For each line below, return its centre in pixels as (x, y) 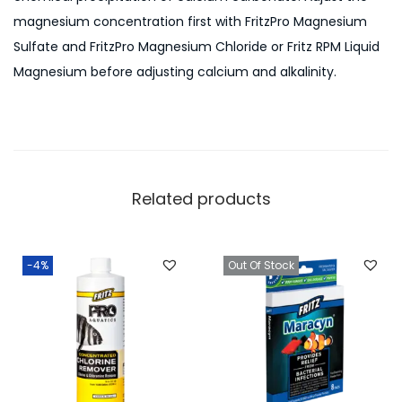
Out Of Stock (261, 266)
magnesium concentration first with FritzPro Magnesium (190, 22)
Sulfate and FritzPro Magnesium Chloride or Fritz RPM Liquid (197, 47)
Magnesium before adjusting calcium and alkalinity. (175, 72)
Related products (201, 199)
